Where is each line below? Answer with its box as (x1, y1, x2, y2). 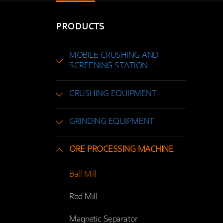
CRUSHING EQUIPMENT (69, 89, 156, 99)
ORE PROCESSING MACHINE (69, 145, 173, 154)
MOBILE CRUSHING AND (69, 51, 159, 60)
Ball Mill (69, 170, 97, 179)
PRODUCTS (56, 21, 105, 32)
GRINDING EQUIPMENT (69, 117, 154, 126)
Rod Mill (69, 192, 97, 202)
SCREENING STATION (69, 61, 148, 71)
